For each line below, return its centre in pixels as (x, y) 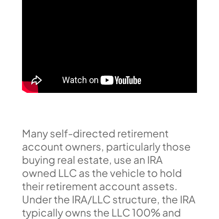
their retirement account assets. (99, 186)
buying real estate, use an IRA (92, 159)
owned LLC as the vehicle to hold (102, 173)
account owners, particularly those (106, 146)
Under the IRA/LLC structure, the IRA (109, 199)
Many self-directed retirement (95, 133)
